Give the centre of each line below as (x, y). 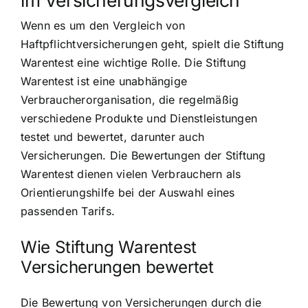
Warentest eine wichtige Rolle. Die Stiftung (134, 62)
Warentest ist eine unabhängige (104, 81)
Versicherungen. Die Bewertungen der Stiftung (143, 155)
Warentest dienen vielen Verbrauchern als (131, 174)
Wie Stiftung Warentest (109, 247)
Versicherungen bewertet (117, 267)
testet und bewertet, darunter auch (113, 136)
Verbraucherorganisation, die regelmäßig (130, 99)
